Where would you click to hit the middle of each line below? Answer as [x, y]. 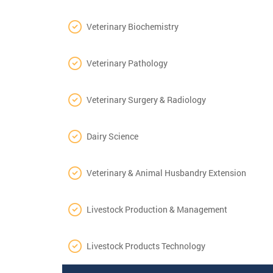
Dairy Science [112, 136]
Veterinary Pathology [127, 63]
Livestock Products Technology [146, 246]
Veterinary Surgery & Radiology [146, 99]
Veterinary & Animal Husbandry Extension [166, 172]
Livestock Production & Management [157, 209]
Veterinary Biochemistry [133, 26]
